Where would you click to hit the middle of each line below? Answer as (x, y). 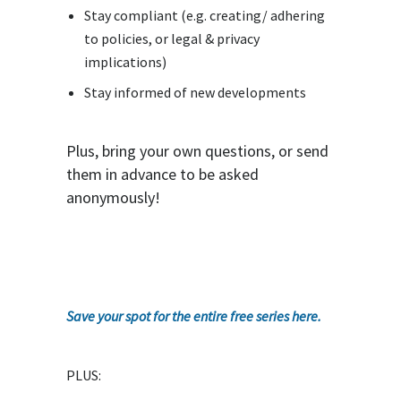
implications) (125, 62)
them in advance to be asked (162, 174)
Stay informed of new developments (195, 92)
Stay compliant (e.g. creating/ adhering (205, 15)
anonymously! (113, 197)
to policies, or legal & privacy (172, 38)
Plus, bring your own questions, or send (197, 151)
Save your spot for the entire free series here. (195, 316)
